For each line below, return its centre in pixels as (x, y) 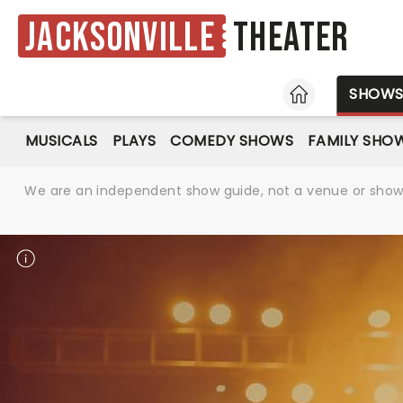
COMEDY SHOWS (232, 141)
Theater (291, 39)
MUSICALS (62, 141)
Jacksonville (121, 38)
